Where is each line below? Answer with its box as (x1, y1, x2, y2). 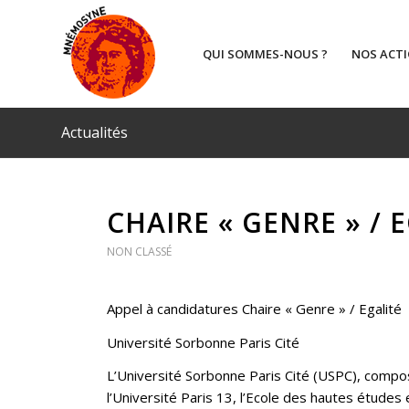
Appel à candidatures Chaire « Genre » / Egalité (107, 299, 402, 318)
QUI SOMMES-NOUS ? (203, 46, 328, 62)
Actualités (61, 122, 128, 142)
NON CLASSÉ (107, 244, 172, 259)
